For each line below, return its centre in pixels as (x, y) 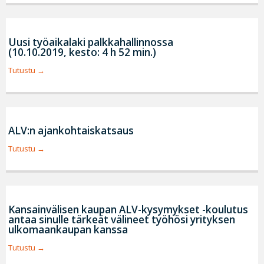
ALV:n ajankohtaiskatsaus (71, 131)
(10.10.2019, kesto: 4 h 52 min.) (82, 52)
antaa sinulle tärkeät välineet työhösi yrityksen (121, 219)
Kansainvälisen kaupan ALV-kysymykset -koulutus (128, 209)
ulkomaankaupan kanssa (68, 229)
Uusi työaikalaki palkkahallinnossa (90, 42)
